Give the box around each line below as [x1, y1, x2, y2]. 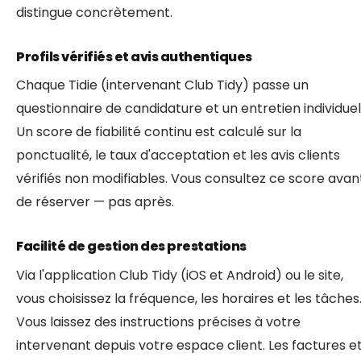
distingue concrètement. [16, 3, 172, 23]
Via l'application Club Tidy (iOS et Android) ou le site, [16, 265, 343, 284]
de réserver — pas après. [16, 193, 174, 212]
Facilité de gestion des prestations [16, 237, 247, 256]
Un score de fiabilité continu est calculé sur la [16, 122, 301, 142]
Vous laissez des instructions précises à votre [16, 312, 301, 331]
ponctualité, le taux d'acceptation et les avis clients [16, 146, 340, 165]
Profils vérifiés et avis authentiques [16, 48, 252, 67]
